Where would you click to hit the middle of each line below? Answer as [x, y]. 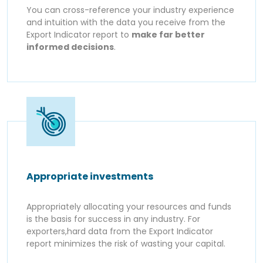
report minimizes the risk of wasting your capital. [126, 243]
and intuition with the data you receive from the [126, 22]
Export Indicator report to [79, 34]
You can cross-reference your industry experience [130, 10]
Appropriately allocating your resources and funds [129, 206]
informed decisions [70, 47]
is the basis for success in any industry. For [113, 219]
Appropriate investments [90, 176]
